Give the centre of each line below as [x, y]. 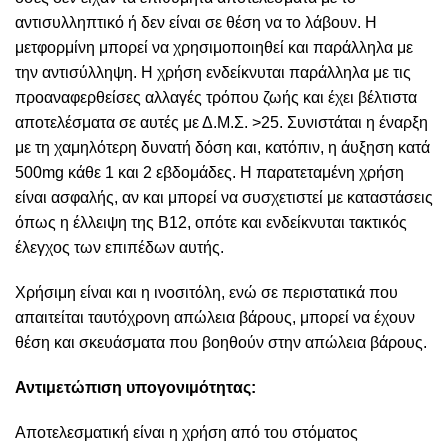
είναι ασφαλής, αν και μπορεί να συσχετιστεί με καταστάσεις [224, 198]
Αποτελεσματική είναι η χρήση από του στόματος [186, 433]
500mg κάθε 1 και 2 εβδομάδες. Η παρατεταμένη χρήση [209, 173]
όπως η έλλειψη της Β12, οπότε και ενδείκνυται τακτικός [211, 223]
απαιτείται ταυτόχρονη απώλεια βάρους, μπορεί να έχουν [215, 318]
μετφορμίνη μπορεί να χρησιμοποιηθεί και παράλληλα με [214, 48]
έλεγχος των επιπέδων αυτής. [119, 248]
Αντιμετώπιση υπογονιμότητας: [135, 388]
